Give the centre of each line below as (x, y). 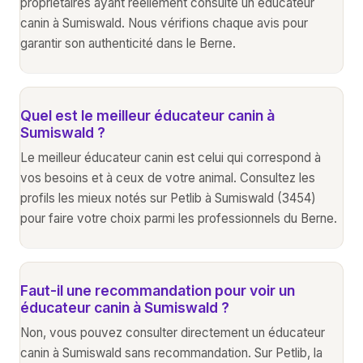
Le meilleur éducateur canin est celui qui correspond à (171, 157)
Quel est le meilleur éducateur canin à (147, 115)
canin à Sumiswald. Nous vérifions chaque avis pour (164, 23)
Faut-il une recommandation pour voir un (158, 290)
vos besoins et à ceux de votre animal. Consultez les (168, 177)
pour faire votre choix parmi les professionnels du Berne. (179, 218)
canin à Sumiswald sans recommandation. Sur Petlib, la (171, 352)
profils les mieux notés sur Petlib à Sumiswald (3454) (168, 198)
